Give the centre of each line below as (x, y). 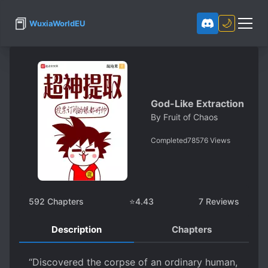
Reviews (221, 201)
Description (77, 229)
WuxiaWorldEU (57, 23)
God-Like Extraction (197, 103)
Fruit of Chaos (191, 117)
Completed (169, 140)
